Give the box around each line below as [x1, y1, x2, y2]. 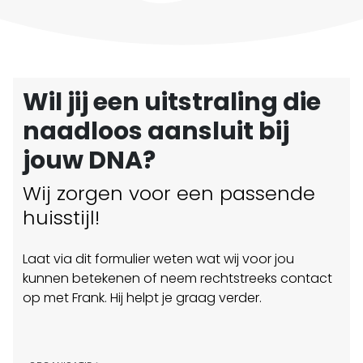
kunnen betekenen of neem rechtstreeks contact [23, 268, 332, 288]
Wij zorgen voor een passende [23, 179, 315, 207]
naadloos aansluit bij [23, 113, 289, 148]
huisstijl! [23, 203, 100, 231]
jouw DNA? [23, 143, 156, 177]
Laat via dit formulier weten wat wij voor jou [23, 249, 294, 268]
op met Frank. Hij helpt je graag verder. [23, 288, 262, 307]
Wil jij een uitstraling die [23, 84, 321, 119]
